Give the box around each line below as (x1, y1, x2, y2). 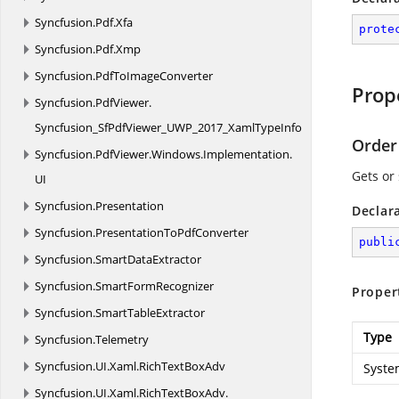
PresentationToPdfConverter (95, 224, 248, 240)
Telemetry (95, 331, 149, 347)
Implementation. (203, 146, 292, 162)
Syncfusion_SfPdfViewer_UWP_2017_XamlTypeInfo (35, 119, 302, 135)
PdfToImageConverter (95, 68, 213, 84)
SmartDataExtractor (95, 251, 201, 267)
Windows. (151, 146, 203, 162)
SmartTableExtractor (95, 305, 205, 321)
